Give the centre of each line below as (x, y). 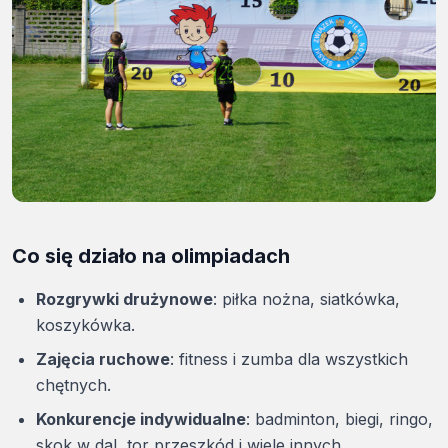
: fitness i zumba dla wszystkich (289, 359)
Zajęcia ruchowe (103, 359)
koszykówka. (85, 325)
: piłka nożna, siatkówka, (306, 299)
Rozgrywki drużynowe (124, 299)
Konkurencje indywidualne (141, 419)
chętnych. (73, 385)
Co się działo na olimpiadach (151, 256)
